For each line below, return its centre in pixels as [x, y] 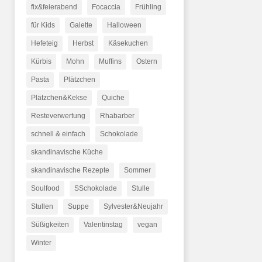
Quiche [113, 97]
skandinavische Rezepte [70, 170]
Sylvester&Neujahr [133, 206]
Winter [41, 242]
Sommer [137, 170]
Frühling [148, 7]
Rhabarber [117, 116]
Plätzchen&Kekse [59, 97]
